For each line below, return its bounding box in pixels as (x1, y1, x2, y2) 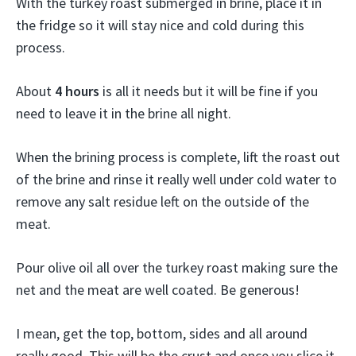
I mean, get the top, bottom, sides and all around (16, 324, 308, 342)
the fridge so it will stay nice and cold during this (16, 16, 304, 34)
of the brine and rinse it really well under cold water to (16, 170, 337, 188)
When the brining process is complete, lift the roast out (16, 148, 340, 166)
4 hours (55, 82, 99, 100)
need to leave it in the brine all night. (16, 104, 231, 122)
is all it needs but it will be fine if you (99, 82, 318, 100)
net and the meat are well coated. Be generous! (16, 281, 300, 299)
